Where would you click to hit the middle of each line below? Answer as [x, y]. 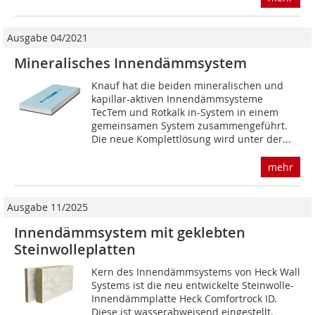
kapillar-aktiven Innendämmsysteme [178, 99]
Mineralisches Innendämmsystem [130, 63]
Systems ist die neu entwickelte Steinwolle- [193, 285]
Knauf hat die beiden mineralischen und [188, 86]
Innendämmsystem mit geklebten [130, 233]
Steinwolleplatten [75, 250]
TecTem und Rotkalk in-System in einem [185, 112]
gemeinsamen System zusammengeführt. [190, 126]
